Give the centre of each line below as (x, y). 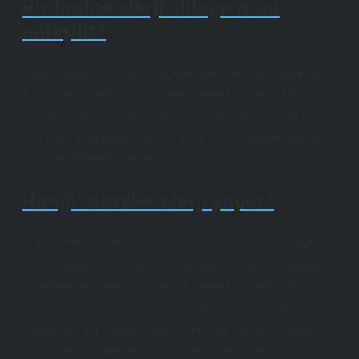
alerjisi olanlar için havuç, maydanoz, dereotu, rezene (173, 264)
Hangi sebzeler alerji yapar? (148, 201)
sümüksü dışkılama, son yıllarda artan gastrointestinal (174, 137)
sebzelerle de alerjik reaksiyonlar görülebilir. (147, 351)
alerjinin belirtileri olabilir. (93, 159)
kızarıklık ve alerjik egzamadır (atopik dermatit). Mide (171, 94)
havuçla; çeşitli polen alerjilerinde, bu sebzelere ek (166, 307)
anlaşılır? (64, 31)
